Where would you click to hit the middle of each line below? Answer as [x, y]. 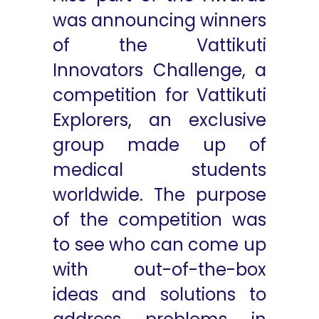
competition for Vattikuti [159, 95]
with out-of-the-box [159, 270]
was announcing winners [159, 20]
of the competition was [159, 220]
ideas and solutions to [159, 294]
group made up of [159, 145]
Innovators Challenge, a [159, 70]
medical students [159, 170]
